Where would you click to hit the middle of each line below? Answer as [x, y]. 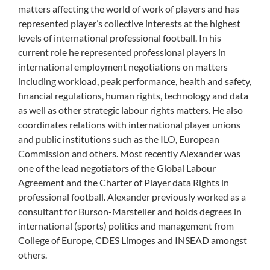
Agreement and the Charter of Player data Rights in [124, 183]
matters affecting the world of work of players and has [129, 9]
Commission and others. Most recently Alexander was [129, 154]
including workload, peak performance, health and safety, [135, 81]
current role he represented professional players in [122, 52]
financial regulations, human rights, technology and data [133, 96]
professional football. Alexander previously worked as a [132, 197]
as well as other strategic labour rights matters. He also [130, 110]
